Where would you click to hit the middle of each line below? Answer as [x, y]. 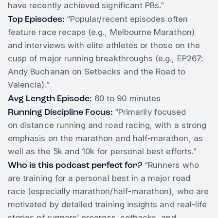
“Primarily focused [151, 112]
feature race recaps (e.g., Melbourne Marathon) [101, 32]
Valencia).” [29, 85]
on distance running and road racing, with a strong [107, 125]
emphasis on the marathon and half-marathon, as [105, 138]
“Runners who [171, 165]
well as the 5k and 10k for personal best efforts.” [102, 152]
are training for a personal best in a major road [99, 178]
